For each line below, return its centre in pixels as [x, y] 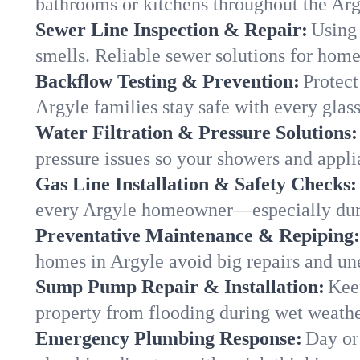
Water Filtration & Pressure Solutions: [196, 133]
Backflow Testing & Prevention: [168, 81]
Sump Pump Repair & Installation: [180, 287]
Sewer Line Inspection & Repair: [172, 30]
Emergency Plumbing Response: [169, 338]
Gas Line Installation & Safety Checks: [196, 184]
